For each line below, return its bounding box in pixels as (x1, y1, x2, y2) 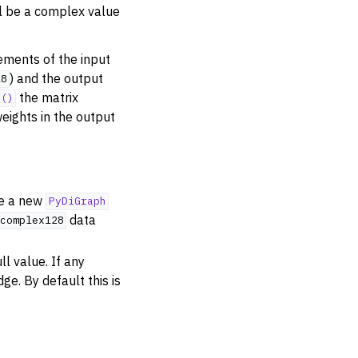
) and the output (10, 70, 104, 86)
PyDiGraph (48, 194, 106, 209)
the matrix (16, 89, 79, 105)
